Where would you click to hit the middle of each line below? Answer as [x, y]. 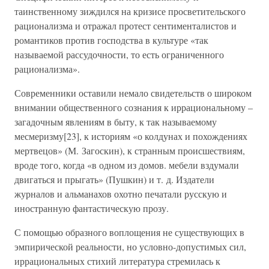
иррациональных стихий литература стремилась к [117, 261]
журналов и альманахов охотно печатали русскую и [121, 194]
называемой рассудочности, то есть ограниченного [119, 54]
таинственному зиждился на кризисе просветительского [130, 11]
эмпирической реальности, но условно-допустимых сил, [130, 246]
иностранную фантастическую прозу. [92, 208]
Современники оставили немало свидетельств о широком [133, 93]
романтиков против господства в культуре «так [111, 40]
